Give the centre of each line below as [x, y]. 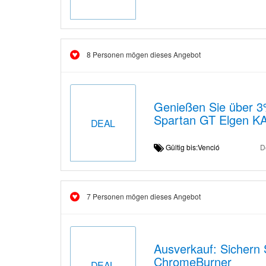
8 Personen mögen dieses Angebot [144, 54]
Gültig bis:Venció [196, 147]
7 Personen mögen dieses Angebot [144, 196]
